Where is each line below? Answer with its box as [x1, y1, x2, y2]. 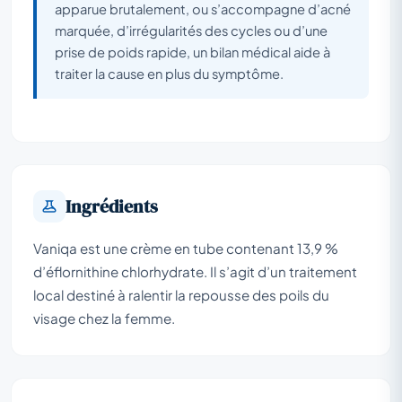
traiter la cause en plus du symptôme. [55, 65, 284, 82]
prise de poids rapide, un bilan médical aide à [55, 43, 330, 60]
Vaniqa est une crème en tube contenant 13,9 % [33, 239, 338, 257]
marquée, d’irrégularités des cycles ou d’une [55, 22, 328, 39]
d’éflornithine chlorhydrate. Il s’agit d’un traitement [33, 262, 357, 280]
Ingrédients [66, 193, 158, 219]
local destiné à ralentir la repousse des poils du [33, 285, 329, 303]
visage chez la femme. [33, 309, 175, 327]
